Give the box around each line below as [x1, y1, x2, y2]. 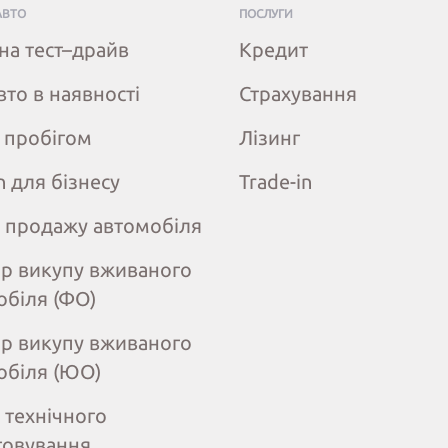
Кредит [238, 38, 308, 62]
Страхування [238, 82, 357, 106]
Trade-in [238, 170, 312, 194]
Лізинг [238, 126, 300, 150]
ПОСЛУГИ [238, 7, 293, 21]
